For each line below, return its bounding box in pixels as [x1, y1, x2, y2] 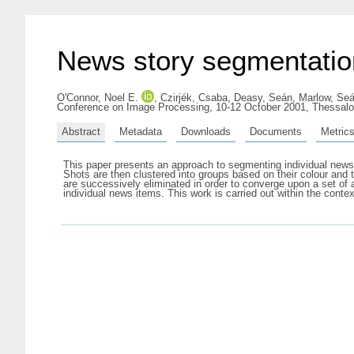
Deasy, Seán [234, 92, 292, 104]
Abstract [62, 125, 100, 137]
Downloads [181, 125, 231, 137]
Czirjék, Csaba [160, 92, 228, 104]
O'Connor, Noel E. [57, 92, 138, 104]
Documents [250, 125, 302, 137]
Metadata [119, 125, 162, 137]
